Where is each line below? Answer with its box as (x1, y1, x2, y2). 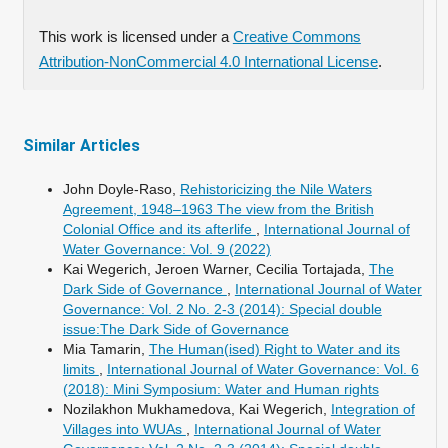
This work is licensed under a (38, 29, 233, 46)
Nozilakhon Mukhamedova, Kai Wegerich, (62, 400, 331, 417)
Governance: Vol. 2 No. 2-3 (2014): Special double (62, 300, 382, 317)
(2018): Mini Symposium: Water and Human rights (62, 380, 379, 397)
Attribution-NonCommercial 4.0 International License (38, 54, 378, 71)
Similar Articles (22, 135, 140, 155)
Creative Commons (232, 29, 361, 46)
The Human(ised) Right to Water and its (148, 340, 400, 357)
